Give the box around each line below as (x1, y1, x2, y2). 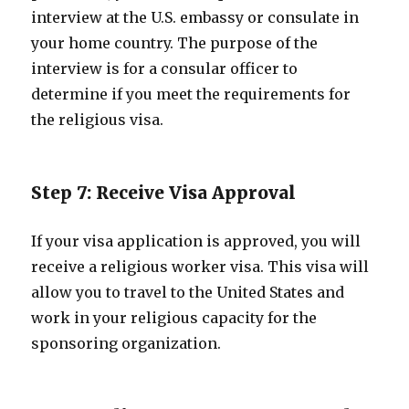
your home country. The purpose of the (31, 34, 319, 52)
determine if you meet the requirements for (31, 85, 351, 103)
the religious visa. (31, 110, 164, 129)
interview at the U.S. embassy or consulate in (31, 8, 360, 26)
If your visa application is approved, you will (31, 232, 362, 250)
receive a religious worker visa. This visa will (31, 257, 370, 276)
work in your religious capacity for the (31, 309, 318, 327)
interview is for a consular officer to (31, 59, 299, 78)
